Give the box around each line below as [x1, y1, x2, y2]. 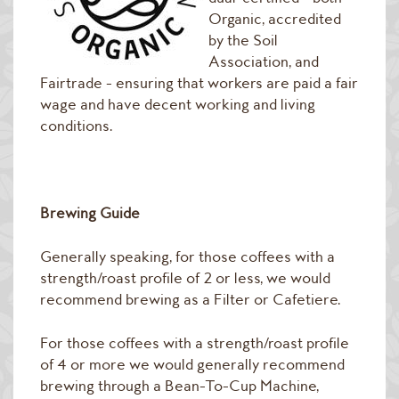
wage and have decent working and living [40, 95, 315, 113]
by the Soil [208, 31, 278, 49]
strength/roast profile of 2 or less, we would [40, 268, 330, 287]
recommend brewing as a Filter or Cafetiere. [40, 289, 344, 308]
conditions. [40, 117, 112, 134]
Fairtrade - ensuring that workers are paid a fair [40, 74, 358, 92]
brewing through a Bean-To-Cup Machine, [40, 376, 319, 395]
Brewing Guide [40, 203, 140, 222]
